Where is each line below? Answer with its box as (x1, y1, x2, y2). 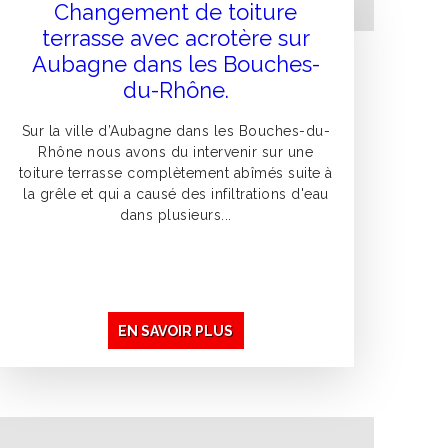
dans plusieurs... (120, 207, 232, 224)
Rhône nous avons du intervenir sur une (38, 144, 314, 161)
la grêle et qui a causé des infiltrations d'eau (23, 186, 329, 203)
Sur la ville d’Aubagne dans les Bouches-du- (21, 123, 331, 140)
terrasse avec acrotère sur (41, 25, 310, 52)
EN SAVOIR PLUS (118, 322, 234, 339)
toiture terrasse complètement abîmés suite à (18, 165, 333, 182)
